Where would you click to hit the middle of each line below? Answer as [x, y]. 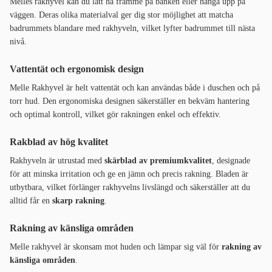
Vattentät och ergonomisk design [78, 69]
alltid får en [31, 201]
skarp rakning [78, 201]
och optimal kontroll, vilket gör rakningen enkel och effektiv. [115, 115]
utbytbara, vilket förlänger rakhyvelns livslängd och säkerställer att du [130, 188]
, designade [231, 161]
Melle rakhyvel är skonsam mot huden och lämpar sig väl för [114, 247]
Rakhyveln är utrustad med [57, 161]
